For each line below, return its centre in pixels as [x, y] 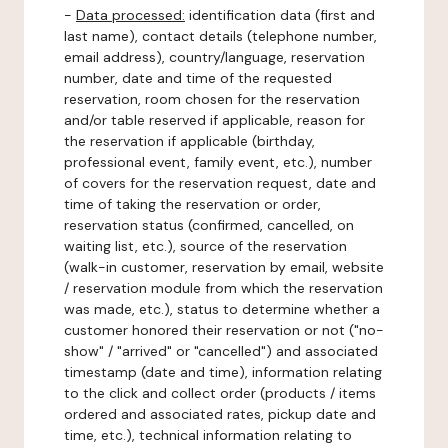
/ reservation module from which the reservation [223, 288]
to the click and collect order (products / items [220, 393]
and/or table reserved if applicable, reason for [214, 120]
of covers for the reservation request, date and [220, 183]
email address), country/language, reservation [214, 57]
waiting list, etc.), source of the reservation [205, 246]
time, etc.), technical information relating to [208, 435]
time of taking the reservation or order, [192, 204]
